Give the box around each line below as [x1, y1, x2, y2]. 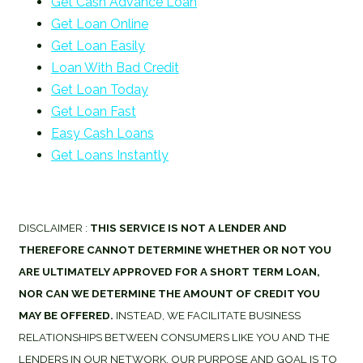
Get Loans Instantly [51, 147, 169, 163]
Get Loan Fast [51, 103, 136, 119]
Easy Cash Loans [51, 125, 154, 141]
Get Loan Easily [51, 37, 145, 53]
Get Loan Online [51, 15, 148, 32]
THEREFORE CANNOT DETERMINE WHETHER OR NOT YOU [19, 242, 331, 256]
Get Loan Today [51, 81, 148, 97]
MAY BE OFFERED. [19, 308, 113, 322]
